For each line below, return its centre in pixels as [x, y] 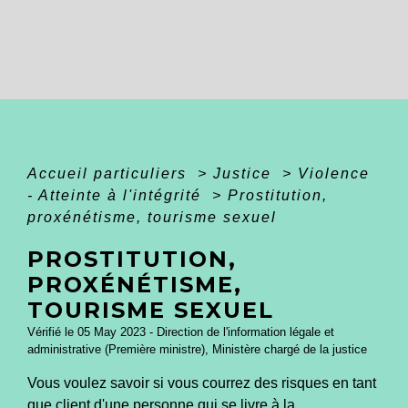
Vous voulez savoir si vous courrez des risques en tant [202, 382]
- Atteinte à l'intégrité [117, 195]
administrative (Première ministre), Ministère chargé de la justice [197, 349]
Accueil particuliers [110, 173]
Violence [334, 173]
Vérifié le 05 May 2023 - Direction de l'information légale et [181, 331]
